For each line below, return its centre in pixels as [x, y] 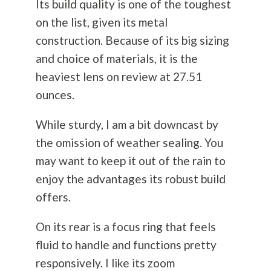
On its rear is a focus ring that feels [126, 227]
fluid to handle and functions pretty [126, 245]
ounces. [55, 95]
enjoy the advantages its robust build [130, 179]
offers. [53, 197]
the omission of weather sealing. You [129, 143]
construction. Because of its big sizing [132, 41]
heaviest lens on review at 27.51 [119, 77]
